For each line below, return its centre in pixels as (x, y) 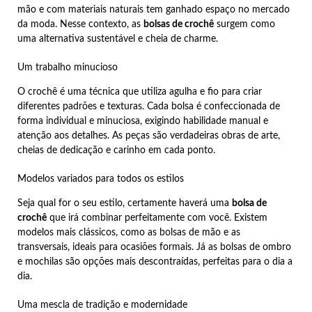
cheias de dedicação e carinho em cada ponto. (116, 150)
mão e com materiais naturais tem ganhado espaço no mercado (154, 9)
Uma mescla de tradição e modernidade (102, 305)
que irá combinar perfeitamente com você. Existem (157, 218)
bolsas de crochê (179, 24)
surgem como (244, 24)
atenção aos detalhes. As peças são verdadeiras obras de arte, (149, 135)
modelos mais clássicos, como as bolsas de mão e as (129, 232)
